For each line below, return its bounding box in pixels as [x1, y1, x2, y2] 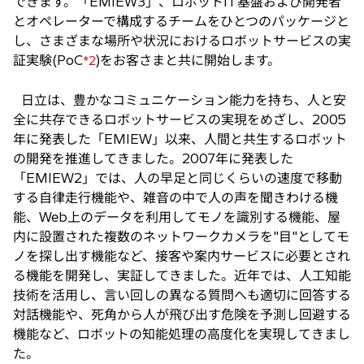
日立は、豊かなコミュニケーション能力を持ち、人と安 [13, 92, 346, 109]
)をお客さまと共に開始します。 [96, 52, 280, 69]
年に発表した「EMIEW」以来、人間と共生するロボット [13, 131, 347, 148]
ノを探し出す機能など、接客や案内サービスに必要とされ [13, 248, 350, 265]
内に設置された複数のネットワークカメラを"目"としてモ [13, 228, 349, 245]
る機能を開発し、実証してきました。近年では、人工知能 [13, 267, 351, 284]
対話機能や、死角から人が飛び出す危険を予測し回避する [13, 306, 351, 323]
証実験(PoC [13, 52, 83, 69]
